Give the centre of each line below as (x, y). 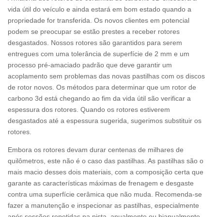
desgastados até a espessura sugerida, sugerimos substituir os (105, 120)
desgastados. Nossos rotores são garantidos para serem (95, 42)
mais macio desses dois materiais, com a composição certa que (106, 172)
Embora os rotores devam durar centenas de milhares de (96, 149)
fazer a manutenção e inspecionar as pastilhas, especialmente (103, 205)
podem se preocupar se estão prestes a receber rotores (94, 31)
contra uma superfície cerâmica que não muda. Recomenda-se (105, 194)
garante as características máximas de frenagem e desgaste (101, 183)
